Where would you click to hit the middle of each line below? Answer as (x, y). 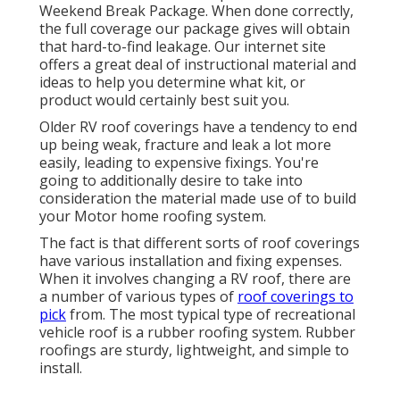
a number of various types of (138, 297)
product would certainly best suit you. (164, 100)
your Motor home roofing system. (153, 217)
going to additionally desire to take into (171, 181)
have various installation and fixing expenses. (191, 261)
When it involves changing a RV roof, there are (195, 279)
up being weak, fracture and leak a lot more (185, 145)
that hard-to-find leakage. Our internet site (183, 47)
